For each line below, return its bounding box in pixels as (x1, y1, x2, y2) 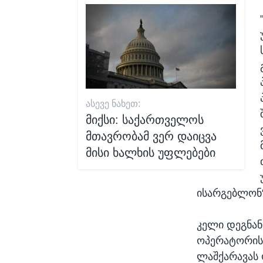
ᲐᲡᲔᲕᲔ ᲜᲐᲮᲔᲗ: (86, 99, 141, 109)
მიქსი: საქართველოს (86, 113, 204, 127)
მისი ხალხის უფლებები (86, 146, 216, 160)
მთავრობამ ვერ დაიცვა (86, 130, 217, 143)
